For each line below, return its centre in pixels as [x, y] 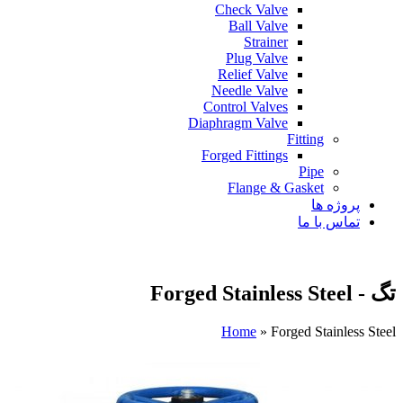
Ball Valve [258, 26]
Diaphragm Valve [238, 123]
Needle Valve [250, 90]
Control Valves [246, 107]
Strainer [266, 42]
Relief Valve [253, 74]
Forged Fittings [245, 155]
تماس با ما [329, 222]
